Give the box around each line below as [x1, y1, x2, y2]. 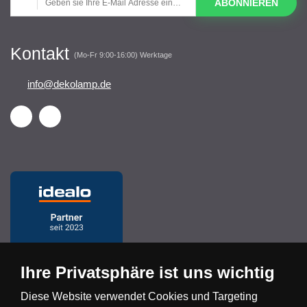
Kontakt [10, 44, 74, 63]
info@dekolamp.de [27, 78, 111, 90]
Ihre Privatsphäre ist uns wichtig [21, 263, 275, 282]
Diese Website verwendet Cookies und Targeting [21, 291, 258, 302]
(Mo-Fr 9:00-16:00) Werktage [74, 51, 172, 60]
